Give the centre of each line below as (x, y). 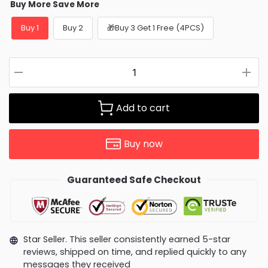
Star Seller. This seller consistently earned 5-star (127, 239)
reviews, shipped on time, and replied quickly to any (135, 252)
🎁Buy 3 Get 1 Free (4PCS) (156, 28)
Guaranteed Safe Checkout (134, 179)
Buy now (143, 144)
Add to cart (143, 108)
